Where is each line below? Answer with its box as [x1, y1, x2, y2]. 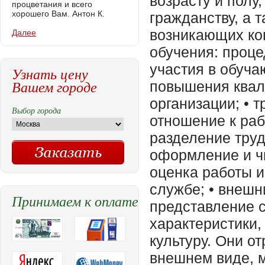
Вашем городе [12, 77, 97, 96]
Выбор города [12, 105, 61, 116]
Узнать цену [12, 64, 88, 83]
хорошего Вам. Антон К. [12, 9, 105, 18]
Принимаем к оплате [12, 191, 138, 210]
